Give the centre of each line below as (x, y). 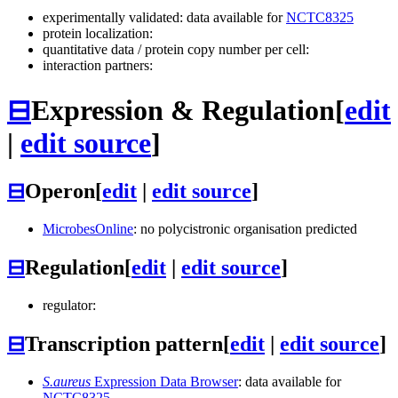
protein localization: (98, 34)
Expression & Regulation (183, 110)
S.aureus (67, 381)
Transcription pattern (124, 343)
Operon (60, 191)
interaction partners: (98, 66)
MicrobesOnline (88, 229)
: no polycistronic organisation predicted (245, 229)
